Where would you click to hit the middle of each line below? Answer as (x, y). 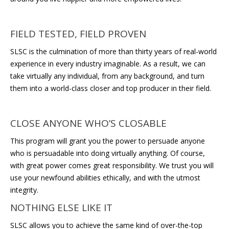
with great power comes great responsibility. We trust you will (112, 166)
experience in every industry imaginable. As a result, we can (108, 64)
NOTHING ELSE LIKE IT (61, 208)
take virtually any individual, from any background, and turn (107, 76)
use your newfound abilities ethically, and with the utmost (105, 178)
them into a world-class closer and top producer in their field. (111, 88)
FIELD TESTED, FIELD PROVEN (78, 34)
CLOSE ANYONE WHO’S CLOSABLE (88, 123)
